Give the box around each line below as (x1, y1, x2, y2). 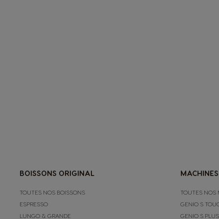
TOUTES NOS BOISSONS (20, 188, 85, 196)
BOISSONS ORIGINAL (20, 168, 94, 177)
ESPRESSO (20, 200, 48, 207)
